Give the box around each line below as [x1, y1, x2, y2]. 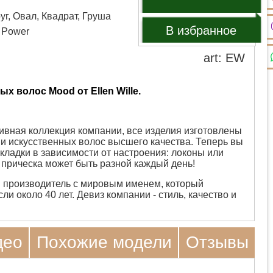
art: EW [204, 51, 245, 65]
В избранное [166, 24, 237, 37]
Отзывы [185, 233, 249, 252]
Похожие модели [36, 233, 172, 252]
